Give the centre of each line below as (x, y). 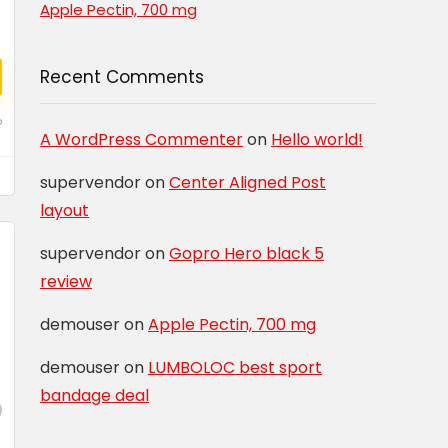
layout (64, 210)
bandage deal (94, 395)
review (66, 281)
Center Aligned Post (247, 182)
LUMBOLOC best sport (235, 367)
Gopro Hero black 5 (246, 253)
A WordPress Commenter (141, 139)
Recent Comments (122, 77)
